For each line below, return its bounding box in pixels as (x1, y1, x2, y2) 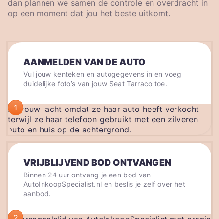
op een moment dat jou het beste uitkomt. (8, 8, 171, 19)
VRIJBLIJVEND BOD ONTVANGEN (23, 157, 172, 168)
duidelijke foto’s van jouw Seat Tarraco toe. (23, 79, 168, 88)
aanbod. (23, 189, 51, 198)
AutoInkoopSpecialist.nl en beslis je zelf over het (23, 180, 186, 189)
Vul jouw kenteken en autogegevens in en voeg (23, 70, 182, 79)
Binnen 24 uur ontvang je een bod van (23, 171, 151, 179)
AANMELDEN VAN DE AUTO (23, 57, 146, 67)
